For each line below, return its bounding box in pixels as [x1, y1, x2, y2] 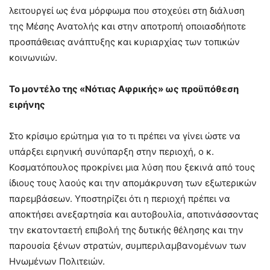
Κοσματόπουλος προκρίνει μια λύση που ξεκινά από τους [9, 161, 255, 173]
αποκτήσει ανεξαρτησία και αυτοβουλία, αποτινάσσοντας [9, 208, 259, 220]
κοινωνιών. [9, 51, 57, 63]
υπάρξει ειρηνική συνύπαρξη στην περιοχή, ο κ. [9, 145, 214, 157]
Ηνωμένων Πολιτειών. [9, 255, 105, 267]
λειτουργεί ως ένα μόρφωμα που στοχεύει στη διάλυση [9, 4, 245, 16]
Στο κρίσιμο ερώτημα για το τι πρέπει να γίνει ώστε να [9, 130, 240, 142]
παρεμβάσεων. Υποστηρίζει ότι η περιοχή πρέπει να [9, 192, 230, 204]
